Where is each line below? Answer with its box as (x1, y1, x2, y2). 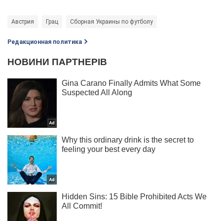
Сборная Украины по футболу (70, 18, 153, 26)
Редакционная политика (7, 38, 82, 46)
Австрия (11, 18, 34, 26)
